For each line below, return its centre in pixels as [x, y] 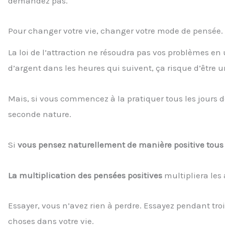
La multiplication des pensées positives [85, 175]
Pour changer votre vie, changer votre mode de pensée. [116, 31]
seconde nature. [40, 114]
